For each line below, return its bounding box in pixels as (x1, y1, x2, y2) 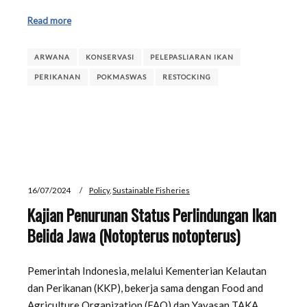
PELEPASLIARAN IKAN (150, 53, 234, 62)
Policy (89, 185, 110, 195)
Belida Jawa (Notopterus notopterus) (27, 223, 240, 247)
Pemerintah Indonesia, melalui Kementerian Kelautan (27, 265, 267, 278)
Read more (27, 14, 71, 26)
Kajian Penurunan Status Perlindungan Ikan (27, 202, 276, 227)
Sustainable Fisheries (112, 185, 190, 195)
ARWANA (34, 53, 70, 62)
